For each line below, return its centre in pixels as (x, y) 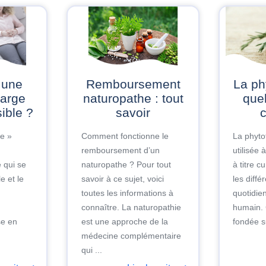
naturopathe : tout (133, 98)
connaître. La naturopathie (131, 208)
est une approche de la (124, 222)
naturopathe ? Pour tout (126, 165)
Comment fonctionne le (125, 136)
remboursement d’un (120, 151)
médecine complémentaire (131, 236)
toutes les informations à (127, 193)
